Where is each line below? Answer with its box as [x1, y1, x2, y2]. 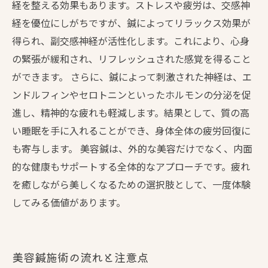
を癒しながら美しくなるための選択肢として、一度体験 [12, 177, 251, 191]
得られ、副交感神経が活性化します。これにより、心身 [12, 33, 249, 48]
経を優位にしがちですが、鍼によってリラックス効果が [12, 16, 251, 30]
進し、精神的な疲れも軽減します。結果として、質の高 [12, 105, 249, 120]
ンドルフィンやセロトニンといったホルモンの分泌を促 [12, 87, 251, 102]
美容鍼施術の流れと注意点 [12, 249, 148, 266]
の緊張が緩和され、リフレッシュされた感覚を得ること [12, 51, 251, 66]
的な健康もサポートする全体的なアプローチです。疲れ [12, 159, 250, 173]
